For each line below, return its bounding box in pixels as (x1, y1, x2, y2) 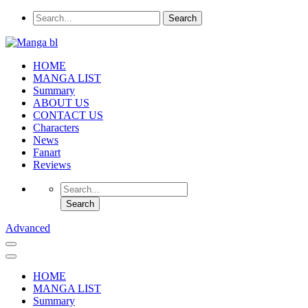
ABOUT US (33, 97, 89, 109)
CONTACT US (33, 109, 103, 121)
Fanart (33, 146, 60, 158)
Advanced (5, 222, 50, 234)
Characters (33, 122, 79, 133)
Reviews (33, 159, 71, 170)
